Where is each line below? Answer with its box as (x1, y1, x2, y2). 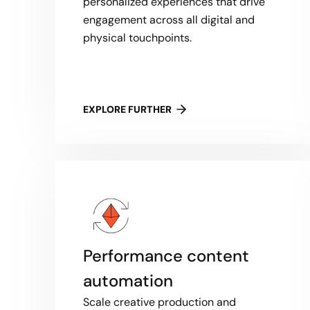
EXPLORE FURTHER (83, 103, 172, 116)
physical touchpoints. (83, 30, 192, 45)
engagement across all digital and (83, 12, 255, 27)
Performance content (83, 245, 249, 266)
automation (83, 270, 173, 291)
